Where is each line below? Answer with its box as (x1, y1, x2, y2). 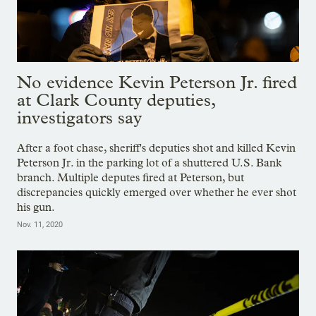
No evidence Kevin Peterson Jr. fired (17, 71, 297, 92)
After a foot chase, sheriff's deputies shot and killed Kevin (17, 141, 296, 155)
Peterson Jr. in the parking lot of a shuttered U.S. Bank (17, 156, 281, 170)
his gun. (17, 200, 55, 214)
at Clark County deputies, (17, 89, 215, 110)
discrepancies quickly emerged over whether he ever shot (17, 186, 296, 200)
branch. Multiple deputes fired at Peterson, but (17, 171, 244, 185)
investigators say (17, 107, 142, 128)
